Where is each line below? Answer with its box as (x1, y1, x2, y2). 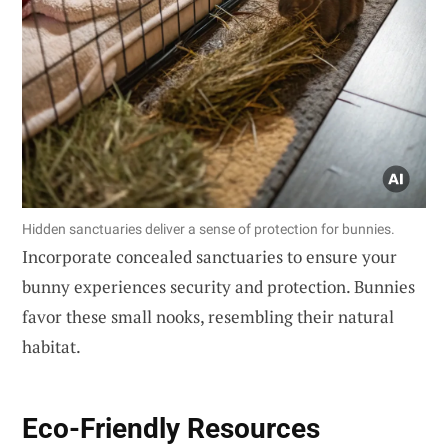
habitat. (22, 335, 81, 359)
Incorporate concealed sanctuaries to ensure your (22, 245, 397, 269)
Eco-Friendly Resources (22, 412, 320, 446)
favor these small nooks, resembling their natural (22, 305, 394, 329)
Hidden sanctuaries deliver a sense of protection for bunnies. (22, 221, 395, 238)
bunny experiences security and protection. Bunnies (22, 275, 415, 299)
